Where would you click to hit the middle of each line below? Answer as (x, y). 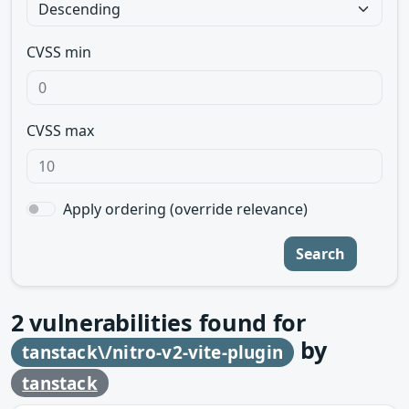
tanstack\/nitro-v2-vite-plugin (152, 352)
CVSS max (60, 131)
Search (320, 254)
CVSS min (59, 52)
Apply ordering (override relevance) (185, 209)
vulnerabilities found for (164, 322)
